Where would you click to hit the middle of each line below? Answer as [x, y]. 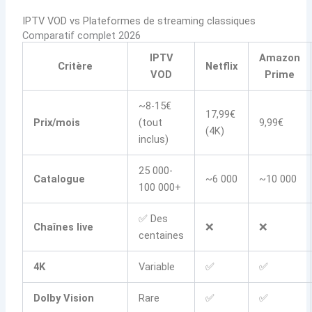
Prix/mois [57, 122]
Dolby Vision [64, 298]
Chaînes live [64, 227]
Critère [76, 66]
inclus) [154, 139]
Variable [157, 266]
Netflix [222, 66]
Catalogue [60, 179]
